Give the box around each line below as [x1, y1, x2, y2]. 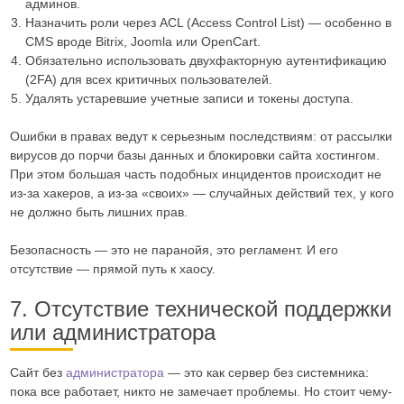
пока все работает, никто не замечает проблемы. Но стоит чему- [9, 384, 392, 399]
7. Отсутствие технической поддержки [9, 297, 391, 321]
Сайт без [9, 365, 66, 380]
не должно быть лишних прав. [9, 205, 188, 219]
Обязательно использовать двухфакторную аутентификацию [25, 53, 387, 68]
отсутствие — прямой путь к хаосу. [9, 262, 216, 276]
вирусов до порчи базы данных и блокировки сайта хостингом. [9, 148, 380, 162]
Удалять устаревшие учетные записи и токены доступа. [25, 91, 353, 106]
